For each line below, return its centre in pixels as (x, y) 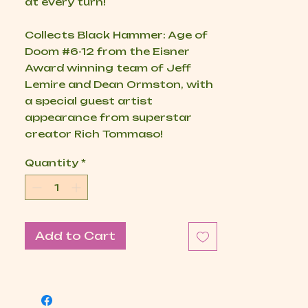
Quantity (52, 163)
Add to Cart (75, 236)
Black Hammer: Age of (142, 35)
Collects (51, 35)
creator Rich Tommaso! (94, 134)
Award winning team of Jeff (108, 68)
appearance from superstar (108, 117)
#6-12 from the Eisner (124, 51)
